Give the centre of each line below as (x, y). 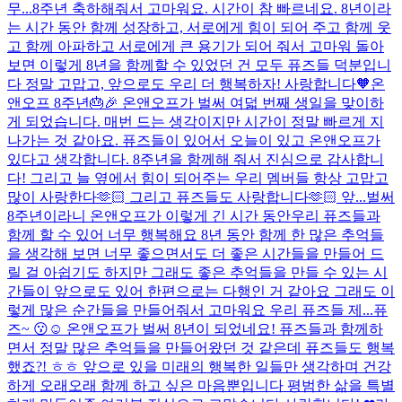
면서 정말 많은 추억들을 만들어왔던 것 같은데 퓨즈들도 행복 (201, 347)
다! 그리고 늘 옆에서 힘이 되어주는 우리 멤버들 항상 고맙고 (198, 178)
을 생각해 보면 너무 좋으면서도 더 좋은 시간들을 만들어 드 (196, 253)
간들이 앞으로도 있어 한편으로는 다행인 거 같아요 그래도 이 (201, 291)
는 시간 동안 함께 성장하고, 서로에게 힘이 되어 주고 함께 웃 (199, 27)
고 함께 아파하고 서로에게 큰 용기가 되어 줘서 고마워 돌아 (196, 46)
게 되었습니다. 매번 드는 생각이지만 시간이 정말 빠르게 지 (196, 121)
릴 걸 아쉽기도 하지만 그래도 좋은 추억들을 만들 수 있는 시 (197, 272)
